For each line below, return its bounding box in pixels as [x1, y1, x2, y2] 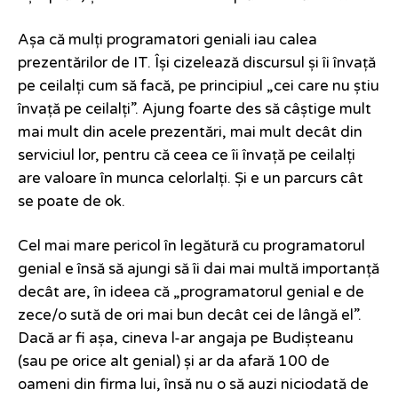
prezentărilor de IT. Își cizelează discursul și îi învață [18, 53, 376, 72]
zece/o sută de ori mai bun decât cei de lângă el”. [18, 306, 362, 324]
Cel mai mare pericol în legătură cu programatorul [18, 236, 365, 255]
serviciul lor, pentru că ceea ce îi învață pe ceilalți [18, 146, 355, 164]
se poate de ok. [18, 192, 125, 211]
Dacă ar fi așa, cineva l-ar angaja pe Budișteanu [18, 329, 354, 347]
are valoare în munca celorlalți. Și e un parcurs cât [18, 169, 363, 187]
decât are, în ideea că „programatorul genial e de [18, 283, 364, 301]
